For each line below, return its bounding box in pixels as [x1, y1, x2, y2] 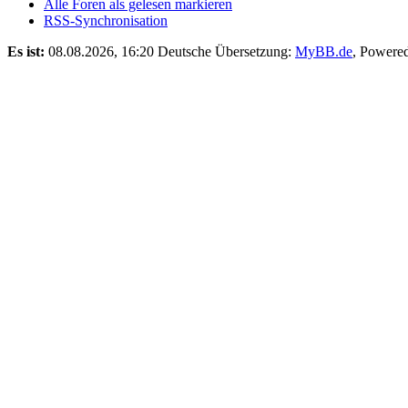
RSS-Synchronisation [44, 12, 168, 28]
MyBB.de [295, 43, 352, 59]
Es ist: [7, 43, 45, 59]
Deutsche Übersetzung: [158, 43, 295, 59]
